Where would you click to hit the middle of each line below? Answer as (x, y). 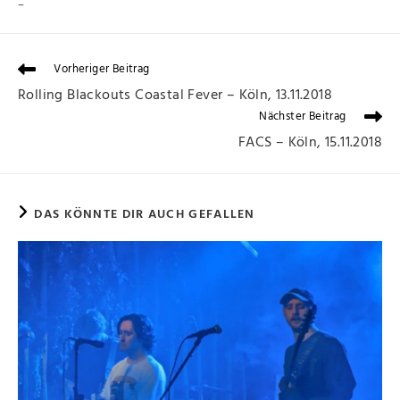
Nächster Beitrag (303, 117)
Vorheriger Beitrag (102, 70)
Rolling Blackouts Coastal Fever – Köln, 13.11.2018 (175, 96)
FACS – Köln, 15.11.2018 (310, 143)
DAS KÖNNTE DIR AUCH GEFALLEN (145, 214)
